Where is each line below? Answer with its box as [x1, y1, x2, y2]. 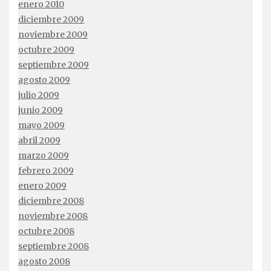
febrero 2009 [18, 165, 74, 177]
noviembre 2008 [18, 211, 88, 222]
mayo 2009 [18, 120, 65, 131]
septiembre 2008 [18, 241, 89, 252]
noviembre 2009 [18, 29, 88, 41]
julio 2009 [18, 90, 59, 101]
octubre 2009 [18, 44, 74, 56]
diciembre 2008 [18, 195, 84, 207]
